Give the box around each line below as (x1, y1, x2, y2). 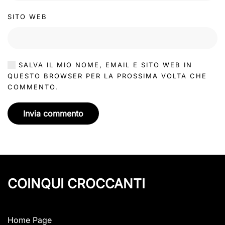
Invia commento (23, 108, 83, 119)
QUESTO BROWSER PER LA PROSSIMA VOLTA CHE (8, 72, 207, 80)
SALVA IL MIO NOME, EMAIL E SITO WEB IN (16, 61, 192, 69)
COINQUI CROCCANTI (8, 176, 145, 192)
